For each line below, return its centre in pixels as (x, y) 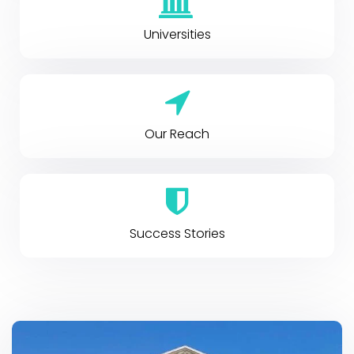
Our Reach (177, 134)
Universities (177, 34)
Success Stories (177, 233)
